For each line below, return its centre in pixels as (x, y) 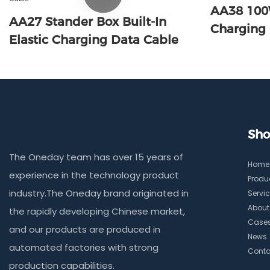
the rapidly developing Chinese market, (97, 212)
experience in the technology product (94, 175)
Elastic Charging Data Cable (94, 39)
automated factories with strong (84, 248)
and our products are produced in (85, 230)
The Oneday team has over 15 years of (96, 157)
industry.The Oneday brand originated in (99, 193)
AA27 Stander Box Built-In (27, 21)
